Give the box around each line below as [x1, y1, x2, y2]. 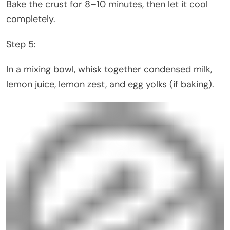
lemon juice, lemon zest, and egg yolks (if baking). [6, 78, 214, 90]
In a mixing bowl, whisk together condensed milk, [6, 63, 212, 75]
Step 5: [6, 37, 36, 50]
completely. [6, 12, 55, 25]
